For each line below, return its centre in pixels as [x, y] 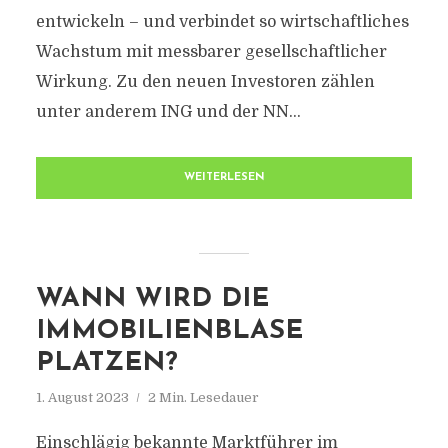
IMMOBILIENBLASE [169, 331]
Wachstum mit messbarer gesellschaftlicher [211, 52]
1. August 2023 [82, 397]
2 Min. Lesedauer [203, 397]
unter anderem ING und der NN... [168, 112]
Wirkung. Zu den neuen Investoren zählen [205, 82]
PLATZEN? [106, 363]
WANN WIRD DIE [152, 299]
